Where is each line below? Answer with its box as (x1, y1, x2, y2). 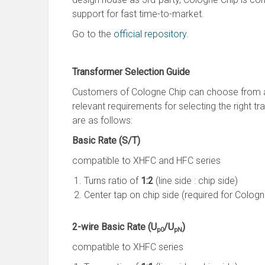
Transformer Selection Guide (72, 66, 190, 77)
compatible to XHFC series (72, 241, 183, 253)
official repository (114, 28, 186, 40)
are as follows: (72, 115, 132, 126)
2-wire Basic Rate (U (72, 221, 157, 232)
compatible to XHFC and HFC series (72, 155, 221, 166)
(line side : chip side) (153, 175, 238, 186)
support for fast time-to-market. (72, 8, 204, 20)
